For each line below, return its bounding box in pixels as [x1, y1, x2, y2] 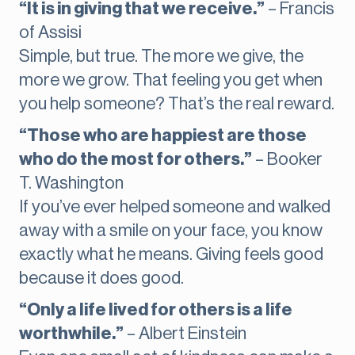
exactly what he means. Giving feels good [19, 246, 323, 264]
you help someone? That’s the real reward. [19, 95, 334, 113]
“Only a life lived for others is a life [19, 301, 292, 319]
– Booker [252, 151, 323, 169]
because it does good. [19, 269, 184, 288]
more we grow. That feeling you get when [19, 71, 323, 90]
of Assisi [19, 24, 82, 42]
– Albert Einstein [124, 325, 246, 343]
